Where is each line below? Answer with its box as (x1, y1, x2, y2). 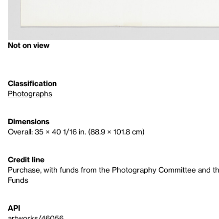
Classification (8, 78, 57, 88)
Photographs (8, 88, 52, 98)
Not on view (8, 40, 49, 49)
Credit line (8, 154, 44, 164)
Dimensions (8, 116, 49, 126)
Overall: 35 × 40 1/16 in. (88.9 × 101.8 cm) (8, 127, 145, 136)
